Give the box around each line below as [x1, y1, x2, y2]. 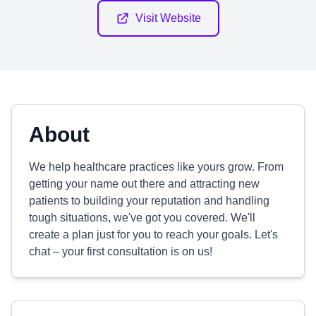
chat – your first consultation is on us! [29, 245, 212, 257]
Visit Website [135, 12, 201, 24]
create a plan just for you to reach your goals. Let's [29, 229, 278, 241]
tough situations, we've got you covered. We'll [29, 212, 255, 224]
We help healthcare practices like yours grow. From [29, 161, 284, 173]
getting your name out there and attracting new [29, 178, 260, 190]
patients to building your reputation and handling [29, 195, 269, 207]
